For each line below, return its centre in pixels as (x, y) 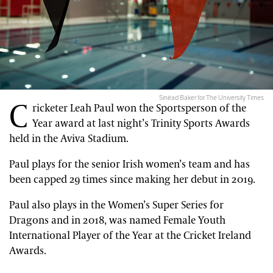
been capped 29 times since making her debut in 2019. (132, 180)
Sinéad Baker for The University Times (211, 98)
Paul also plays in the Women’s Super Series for (116, 206)
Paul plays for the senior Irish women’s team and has (129, 165)
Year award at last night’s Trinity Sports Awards (141, 124)
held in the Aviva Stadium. (69, 139)
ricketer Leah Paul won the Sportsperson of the (139, 109)
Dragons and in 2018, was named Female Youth (117, 221)
